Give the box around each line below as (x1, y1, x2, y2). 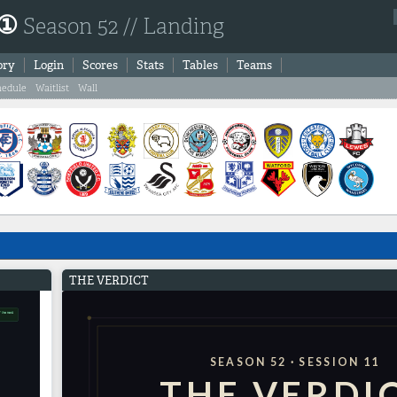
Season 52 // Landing (18, 12, 224, 40)
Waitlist (35, 82, 69, 94)
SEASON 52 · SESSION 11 (209, 354, 378, 369)
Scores (82, 58, 118, 73)
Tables (183, 58, 218, 73)
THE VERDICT (69, 273, 149, 288)
